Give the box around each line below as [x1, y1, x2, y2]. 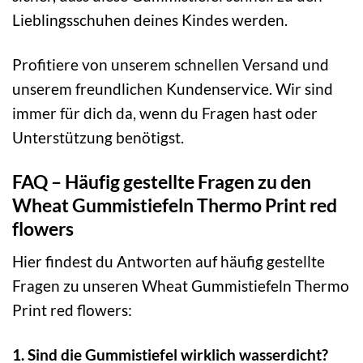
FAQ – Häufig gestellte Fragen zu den [12, 169, 311, 193]
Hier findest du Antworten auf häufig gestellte [12, 252, 325, 271]
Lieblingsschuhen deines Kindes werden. [12, 10, 288, 29]
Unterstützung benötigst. [12, 127, 184, 147]
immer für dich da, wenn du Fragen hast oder [12, 103, 318, 122]
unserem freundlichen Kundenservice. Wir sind [12, 79, 333, 98]
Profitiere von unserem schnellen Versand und [12, 54, 329, 74]
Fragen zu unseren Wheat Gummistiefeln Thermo [12, 276, 349, 296]
